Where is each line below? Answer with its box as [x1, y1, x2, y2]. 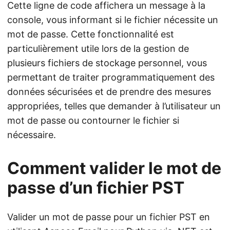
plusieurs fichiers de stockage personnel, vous [7, 57, 207, 68]
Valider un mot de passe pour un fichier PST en [7, 212, 210, 222]
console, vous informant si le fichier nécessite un [7, 14, 218, 25]
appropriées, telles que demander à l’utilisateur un [7, 101, 221, 111]
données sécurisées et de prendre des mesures [7, 86, 211, 97]
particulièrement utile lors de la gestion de [7, 43, 189, 54]
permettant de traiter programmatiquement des [7, 72, 215, 83]
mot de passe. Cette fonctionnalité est [7, 29, 174, 40]
